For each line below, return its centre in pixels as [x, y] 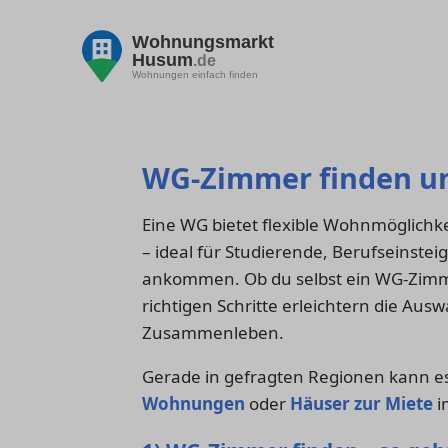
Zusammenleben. [213, 333]
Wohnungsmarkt [203, 41]
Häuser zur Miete [361, 404]
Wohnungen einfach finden [195, 74]
